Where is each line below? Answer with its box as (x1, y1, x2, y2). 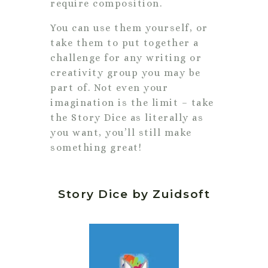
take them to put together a (50, 36, 199, 48)
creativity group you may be (50, 66, 201, 78)
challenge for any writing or (50, 51, 202, 63)
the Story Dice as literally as (50, 111, 203, 123)
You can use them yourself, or (50, 22, 208, 33)
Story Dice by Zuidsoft (58, 187, 210, 201)
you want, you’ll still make (50, 126, 192, 138)
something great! (50, 141, 142, 153)
